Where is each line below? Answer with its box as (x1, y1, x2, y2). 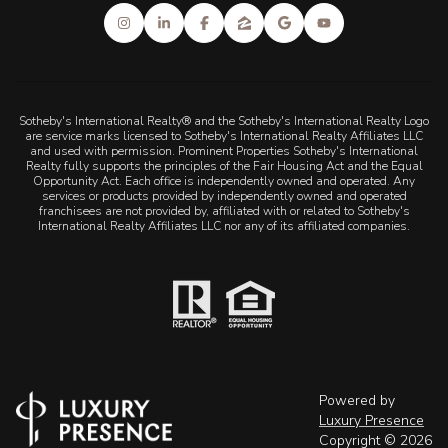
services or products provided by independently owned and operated (41, 187, 407, 204)
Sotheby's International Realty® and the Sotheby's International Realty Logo (19, 112, 429, 129)
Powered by (319, 391, 395, 411)
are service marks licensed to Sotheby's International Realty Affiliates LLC (25, 127, 423, 144)
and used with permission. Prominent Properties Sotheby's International (30, 142, 418, 159)
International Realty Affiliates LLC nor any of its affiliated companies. (38, 217, 410, 234)
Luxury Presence (319, 411, 424, 431)
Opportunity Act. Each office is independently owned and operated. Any (33, 172, 415, 189)
